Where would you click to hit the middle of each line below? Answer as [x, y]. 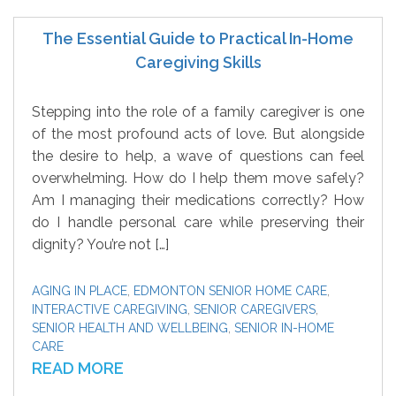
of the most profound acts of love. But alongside [198, 134]
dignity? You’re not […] [100, 244]
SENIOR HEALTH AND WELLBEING [130, 328]
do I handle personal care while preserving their [198, 222]
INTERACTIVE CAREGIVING [110, 309]
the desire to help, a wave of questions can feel [198, 156]
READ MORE [78, 368]
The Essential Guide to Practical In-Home [198, 38]
